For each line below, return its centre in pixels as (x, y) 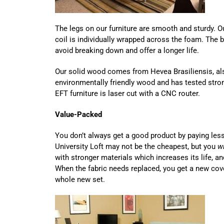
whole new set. (80, 179)
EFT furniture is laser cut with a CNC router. (129, 93)
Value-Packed (78, 114)
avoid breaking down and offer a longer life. (127, 50)
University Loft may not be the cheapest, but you (136, 146)
